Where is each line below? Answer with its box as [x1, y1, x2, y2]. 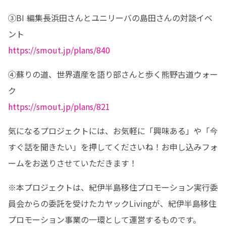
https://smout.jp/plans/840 [8, 44, 110, 56]
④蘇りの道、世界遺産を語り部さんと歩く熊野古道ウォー [8, 68, 218, 80]
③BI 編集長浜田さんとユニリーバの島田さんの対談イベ [8, 12, 212, 24]
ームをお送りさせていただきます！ [8, 157, 137, 169]
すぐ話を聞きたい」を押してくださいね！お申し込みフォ [8, 141, 218, 153]
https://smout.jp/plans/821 [8, 100, 110, 112]
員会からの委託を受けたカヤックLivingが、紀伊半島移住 [8, 197, 216, 209]
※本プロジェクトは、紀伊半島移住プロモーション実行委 [8, 181, 218, 193]
